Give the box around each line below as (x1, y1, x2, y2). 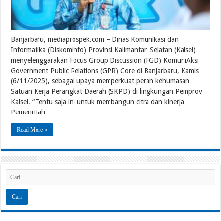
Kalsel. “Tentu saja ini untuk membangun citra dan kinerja (11, 97, 184, 106)
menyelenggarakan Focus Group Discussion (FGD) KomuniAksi (11, 56, 199, 64)
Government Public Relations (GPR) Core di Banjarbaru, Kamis (11, 66, 199, 74)
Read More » (17, 126, 48, 133)
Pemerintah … (11, 108, 55, 116)
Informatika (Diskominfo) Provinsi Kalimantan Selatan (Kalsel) (11, 45, 196, 54)
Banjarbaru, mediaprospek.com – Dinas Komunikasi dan (11, 35, 179, 43)
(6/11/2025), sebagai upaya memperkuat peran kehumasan (11, 76, 190, 85)
